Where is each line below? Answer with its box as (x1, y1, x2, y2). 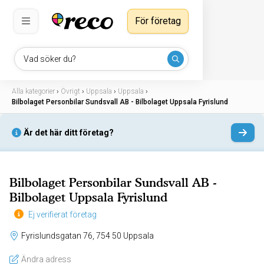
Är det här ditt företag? (24, 128, 114, 137)
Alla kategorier (12, 87, 55, 95)
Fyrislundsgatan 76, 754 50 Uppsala (123, 230, 154, 240)
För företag (135, 15, 181, 27)
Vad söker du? (24, 54, 76, 64)
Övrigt (61, 87, 80, 95)
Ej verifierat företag (28, 209, 97, 219)
